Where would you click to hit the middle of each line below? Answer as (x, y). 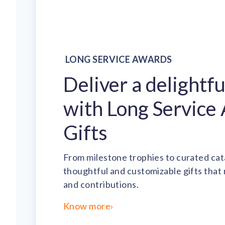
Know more (87, 206)
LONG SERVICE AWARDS (119, 59)
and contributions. (101, 184)
